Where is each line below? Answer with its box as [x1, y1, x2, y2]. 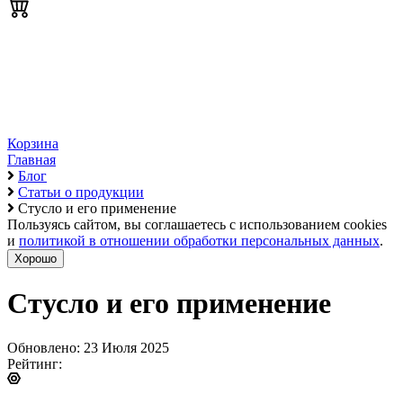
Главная [7, 152, 56, 167]
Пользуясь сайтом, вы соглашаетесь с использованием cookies [7, 217, 387, 232]
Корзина [7, 136, 58, 151]
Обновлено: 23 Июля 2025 [7, 339, 169, 355]
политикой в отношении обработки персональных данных [19, 233, 380, 248]
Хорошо [14, 252, 57, 265]
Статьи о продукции [18, 184, 144, 200]
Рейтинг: [7, 355, 62, 372]
